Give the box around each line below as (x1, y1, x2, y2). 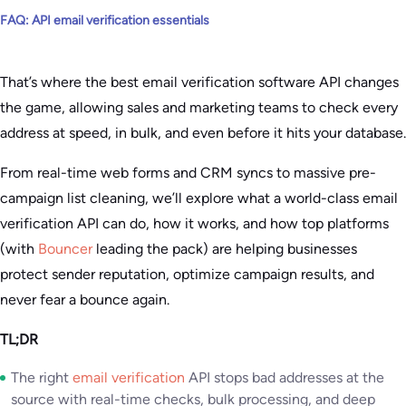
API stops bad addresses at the (185, 369, 384, 386)
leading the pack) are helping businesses (92, 240, 357, 257)
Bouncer (38, 240, 92, 257)
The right (11, 369, 72, 386)
